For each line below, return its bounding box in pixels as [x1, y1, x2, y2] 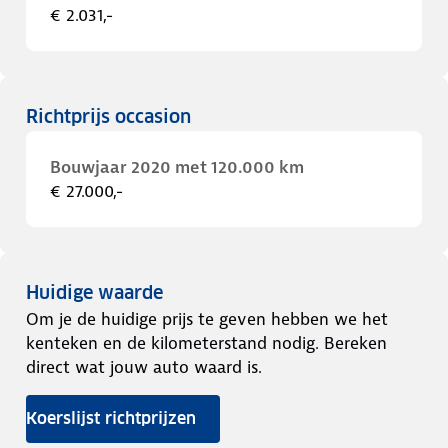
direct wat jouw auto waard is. [26, 356, 262, 378]
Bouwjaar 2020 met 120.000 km [50, 156, 304, 178]
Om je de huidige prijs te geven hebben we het [26, 308, 388, 330]
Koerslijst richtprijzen [26, 408, 196, 429]
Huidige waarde [26, 281, 163, 304]
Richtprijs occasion [26, 105, 191, 128]
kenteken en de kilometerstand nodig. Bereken [26, 332, 387, 354]
